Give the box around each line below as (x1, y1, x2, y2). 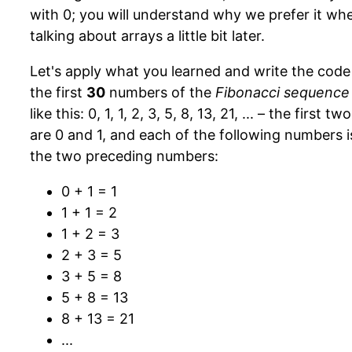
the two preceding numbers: (30, 148, 218, 164)
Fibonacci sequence (215, 84, 350, 101)
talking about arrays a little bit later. (30, 27, 265, 44)
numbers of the (105, 84, 215, 101)
